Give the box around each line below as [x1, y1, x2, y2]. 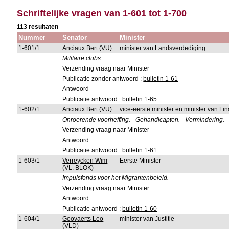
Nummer [18, 34, 46, 41]
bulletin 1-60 [122, 205, 157, 212]
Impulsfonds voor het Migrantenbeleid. [62, 174, 169, 181]
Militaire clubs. [62, 55, 103, 62]
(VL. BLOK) [62, 164, 94, 171]
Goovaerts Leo [62, 215, 104, 222]
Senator [62, 34, 87, 41]
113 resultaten [17, 23, 59, 30]
